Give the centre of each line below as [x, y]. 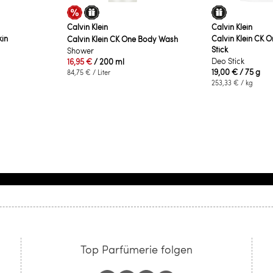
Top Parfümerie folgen [136, 249]
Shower [81, 50]
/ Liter [101, 72]
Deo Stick [228, 61]
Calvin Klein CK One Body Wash [123, 39]
